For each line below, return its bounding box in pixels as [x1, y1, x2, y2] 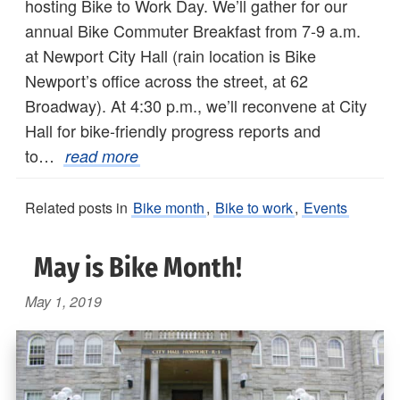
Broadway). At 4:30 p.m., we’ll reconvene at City [25, 93, 367, 117]
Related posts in [25, 196, 131, 218]
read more [65, 144, 138, 167]
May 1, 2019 [25, 290, 102, 312]
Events [304, 196, 347, 218]
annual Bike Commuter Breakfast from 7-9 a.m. [25, 18, 361, 42]
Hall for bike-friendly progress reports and [25, 118, 321, 142]
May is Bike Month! [34, 251, 242, 284]
